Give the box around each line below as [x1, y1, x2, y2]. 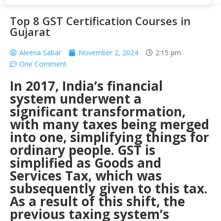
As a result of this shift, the [10, 192, 185, 210]
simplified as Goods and [10, 154, 161, 172]
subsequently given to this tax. [10, 180, 207, 197]
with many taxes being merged [10, 115, 209, 133]
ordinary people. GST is [10, 141, 155, 159]
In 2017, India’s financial [10, 77, 163, 95]
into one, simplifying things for [10, 128, 209, 146]
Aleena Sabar [19, 48, 61, 57]
